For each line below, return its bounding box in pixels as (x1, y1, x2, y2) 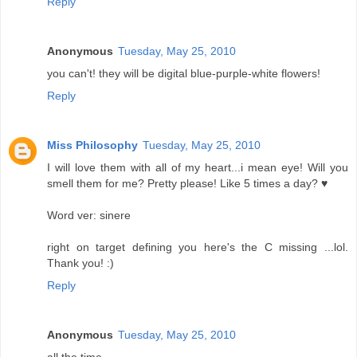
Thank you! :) (47, 257, 114, 270)
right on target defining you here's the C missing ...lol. (47, 241, 348, 254)
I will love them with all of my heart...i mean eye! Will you (47, 161, 348, 175)
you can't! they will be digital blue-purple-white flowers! (47, 67, 320, 80)
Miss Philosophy (47, 139, 138, 152)
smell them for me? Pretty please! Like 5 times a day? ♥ (47, 177, 328, 190)
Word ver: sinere (47, 209, 131, 222)
